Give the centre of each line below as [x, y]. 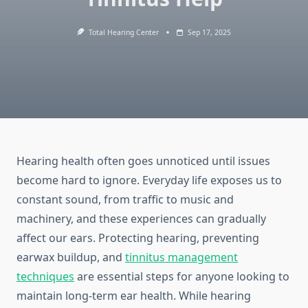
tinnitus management [181, 257]
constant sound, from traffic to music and [125, 200]
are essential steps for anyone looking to [182, 277]
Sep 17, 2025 [209, 32]
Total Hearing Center [123, 32]
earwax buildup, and [71, 257]
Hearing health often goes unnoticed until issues [143, 161]
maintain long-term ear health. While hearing [134, 296]
